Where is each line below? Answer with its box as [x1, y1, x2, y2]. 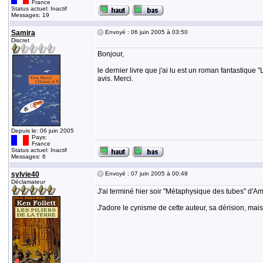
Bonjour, [97, 50, 124, 58]
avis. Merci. [97, 75, 133, 83]
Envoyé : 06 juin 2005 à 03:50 [103, 29, 188, 35]
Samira [11, 29, 35, 37]
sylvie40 [11, 170, 39, 178]
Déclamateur [11, 178, 45, 185]
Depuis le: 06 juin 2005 [11, 127, 74, 134]
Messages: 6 [11, 153, 46, 160]
